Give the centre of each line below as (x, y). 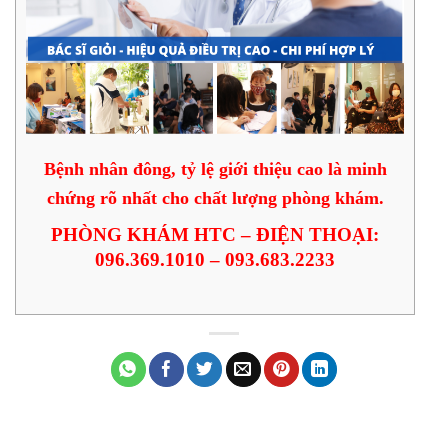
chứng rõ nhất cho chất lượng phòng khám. (215, 197)
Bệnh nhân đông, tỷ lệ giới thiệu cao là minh (215, 168)
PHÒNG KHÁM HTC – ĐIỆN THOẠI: (215, 234)
